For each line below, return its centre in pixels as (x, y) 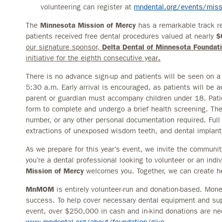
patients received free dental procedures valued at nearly (121, 36)
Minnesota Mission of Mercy (88, 25)
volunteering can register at (87, 7)
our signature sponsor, (64, 47)
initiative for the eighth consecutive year (92, 58)
